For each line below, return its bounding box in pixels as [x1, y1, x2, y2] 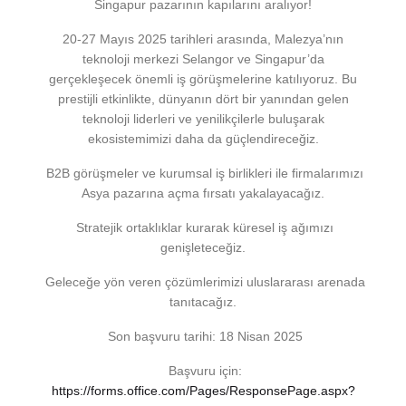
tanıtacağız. [169, 294, 237, 309]
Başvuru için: [164, 362, 242, 378]
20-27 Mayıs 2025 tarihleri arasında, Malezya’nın [63, 31, 343, 46]
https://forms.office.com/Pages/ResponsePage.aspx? [51, 382, 355, 398]
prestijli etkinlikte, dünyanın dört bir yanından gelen [57, 91, 349, 106]
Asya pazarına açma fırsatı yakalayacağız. [82, 185, 324, 200]
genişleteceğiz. [160, 239, 246, 255]
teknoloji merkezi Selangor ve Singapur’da [82, 51, 324, 66]
